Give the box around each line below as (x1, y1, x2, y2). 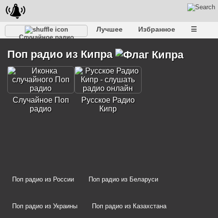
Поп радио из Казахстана (92, 202, 166, 210)
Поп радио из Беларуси (89, 176, 158, 183)
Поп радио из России (12, 176, 74, 183)
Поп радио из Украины (12, 202, 77, 210)
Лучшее (96, 25, 123, 33)
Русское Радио (81, 96, 135, 105)
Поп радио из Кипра (7, 48, 115, 60)
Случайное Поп (12, 96, 69, 105)
